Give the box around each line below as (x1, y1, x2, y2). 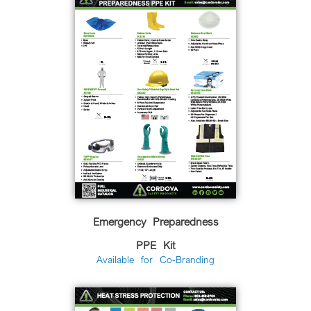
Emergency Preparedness (92, 214, 219, 228)
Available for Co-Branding (96, 253, 215, 265)
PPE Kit (135, 237, 176, 252)
